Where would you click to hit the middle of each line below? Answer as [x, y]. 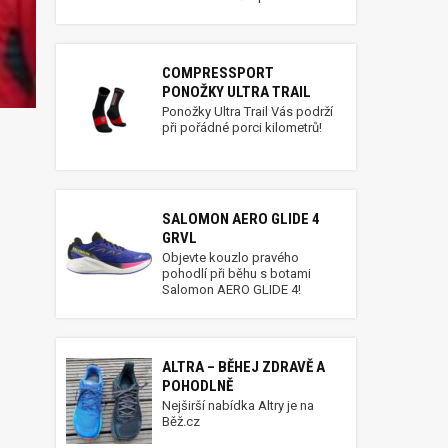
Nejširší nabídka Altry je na [238, 405]
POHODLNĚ [197, 386]
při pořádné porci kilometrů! [242, 127]
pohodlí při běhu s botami [236, 273]
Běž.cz [181, 421]
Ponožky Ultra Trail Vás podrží [247, 111]
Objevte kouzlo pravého [230, 257]
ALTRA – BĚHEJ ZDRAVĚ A [243, 367]
